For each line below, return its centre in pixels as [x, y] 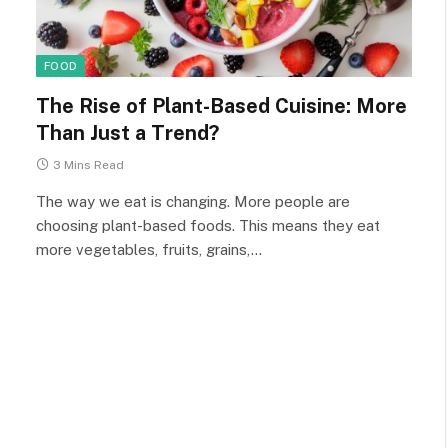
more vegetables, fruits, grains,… [149, 249]
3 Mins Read [88, 164]
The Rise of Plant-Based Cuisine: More [221, 105]
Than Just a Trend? [127, 132]
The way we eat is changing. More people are [193, 201]
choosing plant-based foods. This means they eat [208, 225]
